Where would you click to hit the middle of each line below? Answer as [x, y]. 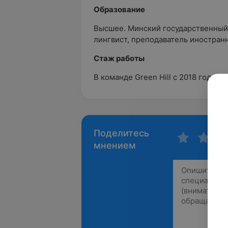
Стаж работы [119, 58]
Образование [119, 9]
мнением [115, 145]
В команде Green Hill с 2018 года [154, 77]
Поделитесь [121, 133]
